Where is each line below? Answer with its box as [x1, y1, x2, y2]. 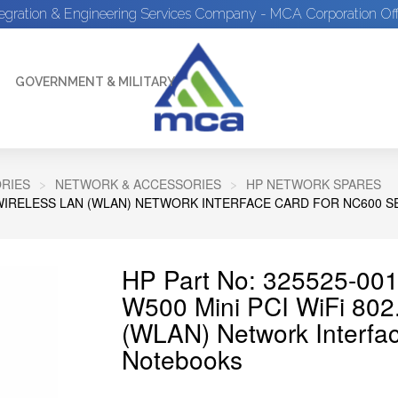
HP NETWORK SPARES [246, 175, 381, 193]
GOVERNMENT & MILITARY [15, 75, 175, 89]
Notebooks [121, 341, 243, 377]
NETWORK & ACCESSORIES [55, 175, 221, 193]
